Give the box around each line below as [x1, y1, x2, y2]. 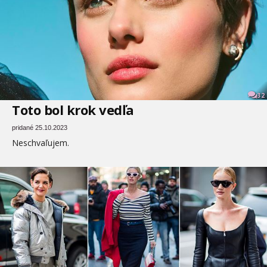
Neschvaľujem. [12, 137, 69, 149]
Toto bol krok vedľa [12, 101, 134, 119]
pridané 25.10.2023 [12, 124, 67, 132]
